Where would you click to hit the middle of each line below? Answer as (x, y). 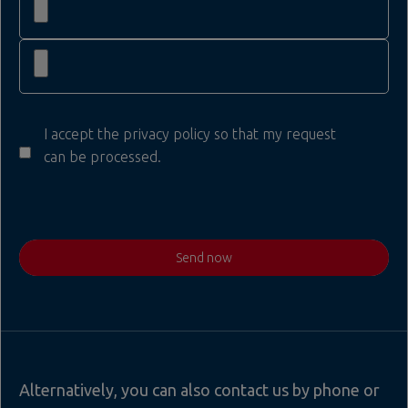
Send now (204, 257)
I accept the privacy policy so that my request (190, 134)
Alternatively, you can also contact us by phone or (199, 389)
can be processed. (102, 157)
